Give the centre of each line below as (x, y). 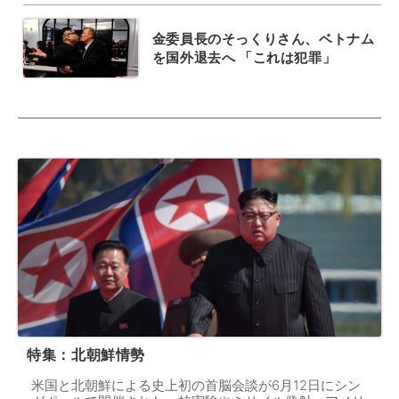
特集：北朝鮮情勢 (86, 355)
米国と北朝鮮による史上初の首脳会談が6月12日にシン (196, 385)
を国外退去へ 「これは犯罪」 (244, 57)
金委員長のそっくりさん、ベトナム (263, 38)
